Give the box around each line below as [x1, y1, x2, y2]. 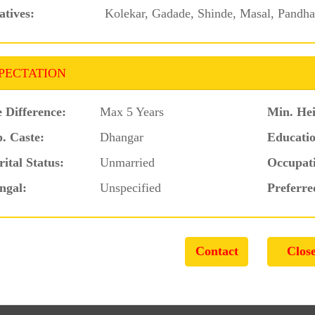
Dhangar [100, 129, 144, 144]
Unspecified [100, 180, 162, 195]
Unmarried [100, 155, 155, 169]
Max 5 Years [100, 104, 165, 119]
